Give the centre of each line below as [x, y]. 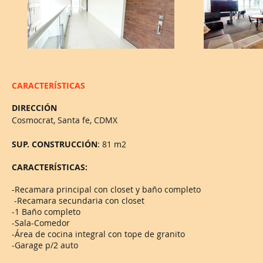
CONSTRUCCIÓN [65, 144]
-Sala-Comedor [41, 223]
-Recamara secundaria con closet [78, 200]
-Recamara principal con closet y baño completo [106, 189]
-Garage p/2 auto [45, 245]
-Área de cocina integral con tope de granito [100, 234]
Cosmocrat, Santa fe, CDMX [65, 120]
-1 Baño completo [47, 212]
